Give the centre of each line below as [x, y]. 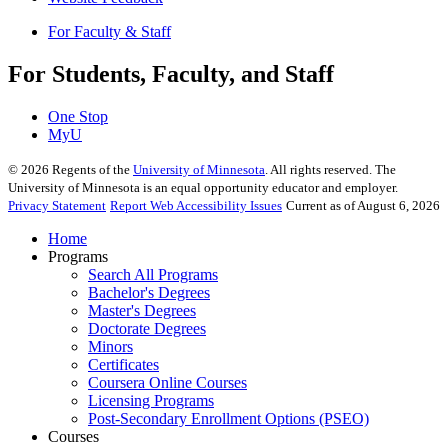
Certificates [123, 364]
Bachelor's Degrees [149, 292]
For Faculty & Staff [109, 31]
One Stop [78, 116]
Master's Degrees [142, 310]
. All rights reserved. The [330, 169]
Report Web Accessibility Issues [196, 205]
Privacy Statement [57, 205]
